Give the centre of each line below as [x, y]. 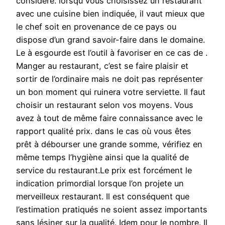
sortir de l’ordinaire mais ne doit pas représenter [109, 79]
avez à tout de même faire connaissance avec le [109, 118]
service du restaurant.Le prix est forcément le [104, 171]
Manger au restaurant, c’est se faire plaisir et [102, 66]
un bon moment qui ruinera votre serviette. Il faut [111, 92]
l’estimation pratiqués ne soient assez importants [112, 210]
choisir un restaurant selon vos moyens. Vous [105, 105]
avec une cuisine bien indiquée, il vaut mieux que [110, 14]
